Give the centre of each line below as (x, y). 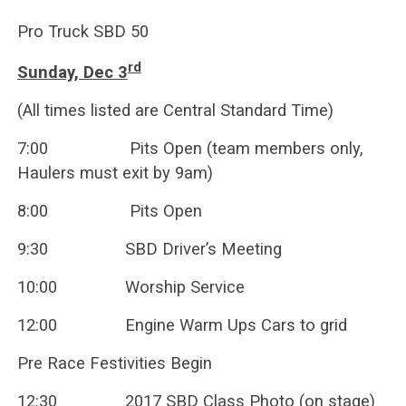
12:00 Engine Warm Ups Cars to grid (182, 324)
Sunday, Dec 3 (72, 72)
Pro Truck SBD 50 (82, 31)
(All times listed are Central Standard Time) (175, 110)
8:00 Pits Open (109, 210)
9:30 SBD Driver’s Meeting (149, 248)
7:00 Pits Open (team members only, (190, 148)
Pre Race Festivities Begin (114, 362)
